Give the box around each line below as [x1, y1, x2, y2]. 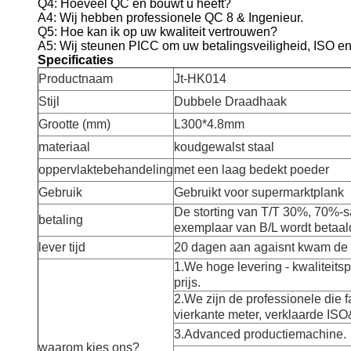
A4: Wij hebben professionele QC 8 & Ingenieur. [38, 11, 303, 24]
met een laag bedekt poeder [174, 163, 329, 176]
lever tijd [38, 241, 85, 254]
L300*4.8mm [174, 118, 244, 131]
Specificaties [38, 53, 114, 67]
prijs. [174, 276, 201, 289]
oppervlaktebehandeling [38, 163, 173, 176]
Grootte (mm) [38, 118, 110, 131]
